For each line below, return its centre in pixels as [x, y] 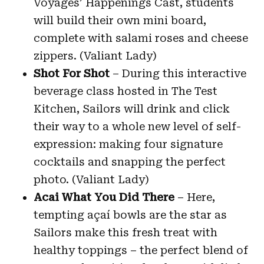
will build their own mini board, [120, 20]
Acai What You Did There [104, 197]
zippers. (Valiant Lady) [95, 55]
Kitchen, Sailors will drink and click [131, 108]
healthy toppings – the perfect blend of [141, 250]
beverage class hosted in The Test [125, 91]
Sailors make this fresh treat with [125, 232]
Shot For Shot [73, 73]
